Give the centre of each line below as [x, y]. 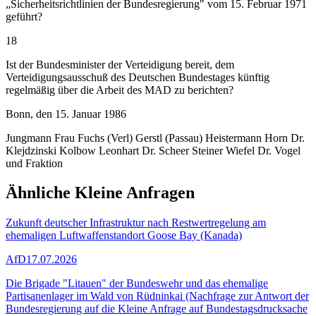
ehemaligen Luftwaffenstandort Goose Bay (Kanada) [124, 236]
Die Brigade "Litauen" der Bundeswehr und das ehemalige [137, 284]
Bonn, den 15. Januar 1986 [66, 114]
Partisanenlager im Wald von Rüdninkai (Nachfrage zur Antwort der [157, 296]
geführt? [24, 16]
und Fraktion [34, 163]
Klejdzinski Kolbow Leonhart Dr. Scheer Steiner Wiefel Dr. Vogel [153, 150]
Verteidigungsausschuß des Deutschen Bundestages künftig [138, 77]
